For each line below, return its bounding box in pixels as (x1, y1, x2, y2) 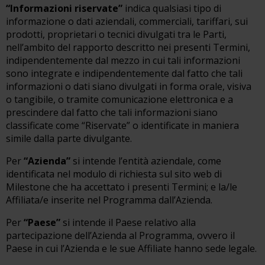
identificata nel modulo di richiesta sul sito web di (6, 167, 222, 180)
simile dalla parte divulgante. (6, 132, 132, 145)
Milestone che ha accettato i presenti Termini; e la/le (6, 180, 237, 193)
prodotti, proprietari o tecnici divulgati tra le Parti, (6, 28, 227, 41)
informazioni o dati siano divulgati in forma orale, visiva (6, 80, 251, 93)
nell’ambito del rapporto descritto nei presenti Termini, (6, 41, 250, 54)
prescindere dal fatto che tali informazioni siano (6, 106, 218, 119)
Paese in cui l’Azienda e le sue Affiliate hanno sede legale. (6, 242, 257, 255)
